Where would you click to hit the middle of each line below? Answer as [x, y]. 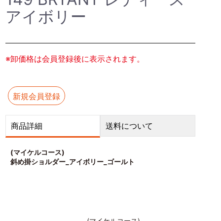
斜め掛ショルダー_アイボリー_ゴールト [72, 162]
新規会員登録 [36, 96]
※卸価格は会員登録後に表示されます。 [75, 59]
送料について [129, 126]
